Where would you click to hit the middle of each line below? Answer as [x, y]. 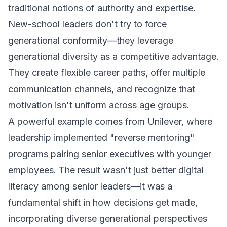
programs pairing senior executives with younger [110, 154]
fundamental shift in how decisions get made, [103, 202]
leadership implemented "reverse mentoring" [101, 138]
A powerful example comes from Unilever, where [110, 121]
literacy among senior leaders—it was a [90, 186]
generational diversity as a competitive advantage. [113, 56]
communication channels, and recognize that [102, 89]
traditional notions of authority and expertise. [102, 8]
